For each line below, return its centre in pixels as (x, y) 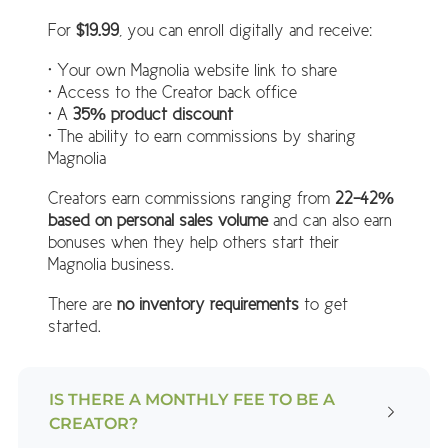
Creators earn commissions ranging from (191, 197)
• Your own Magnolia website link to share (192, 69)
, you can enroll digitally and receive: (245, 29)
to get (323, 303)
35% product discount (152, 113)
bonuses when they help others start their (193, 241)
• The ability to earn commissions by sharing (201, 135)
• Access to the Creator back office (172, 91)
